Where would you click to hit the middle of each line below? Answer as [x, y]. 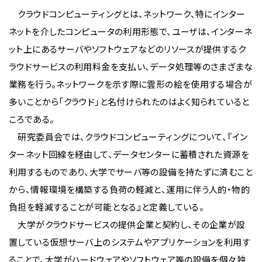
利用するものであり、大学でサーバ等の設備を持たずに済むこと [131, 172]
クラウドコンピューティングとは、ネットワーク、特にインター [127, 14]
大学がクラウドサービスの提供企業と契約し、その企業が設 [127, 224]
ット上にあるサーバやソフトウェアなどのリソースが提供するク [127, 49]
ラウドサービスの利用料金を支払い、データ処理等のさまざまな [131, 66]
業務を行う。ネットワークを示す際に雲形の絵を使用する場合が [130, 84]
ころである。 [32, 119]
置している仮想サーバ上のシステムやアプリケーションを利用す [130, 242]
